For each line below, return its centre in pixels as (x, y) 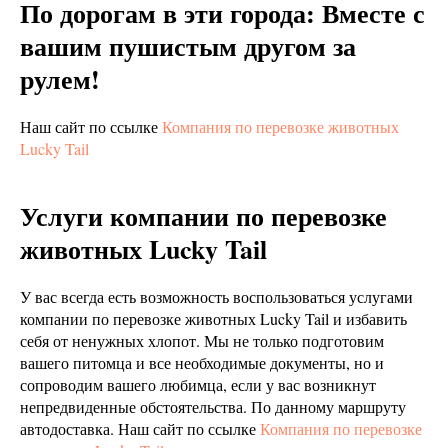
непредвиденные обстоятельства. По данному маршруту (213, 406)
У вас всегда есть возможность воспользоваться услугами (216, 296)
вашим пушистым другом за (188, 46)
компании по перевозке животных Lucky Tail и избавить (213, 318)
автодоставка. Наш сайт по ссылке (140, 428)
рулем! (60, 79)
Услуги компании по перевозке (203, 216)
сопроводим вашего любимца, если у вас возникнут (198, 384)
